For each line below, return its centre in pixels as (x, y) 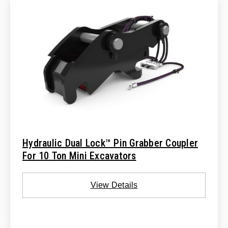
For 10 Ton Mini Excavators (79, 156)
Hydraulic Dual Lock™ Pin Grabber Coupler (110, 143)
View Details (114, 185)
